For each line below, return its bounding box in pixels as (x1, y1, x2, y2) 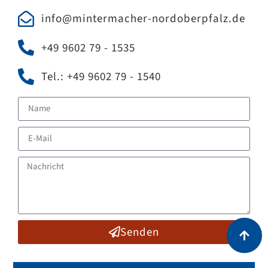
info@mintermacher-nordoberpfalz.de (41, 10, 245, 28)
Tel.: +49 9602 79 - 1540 (41, 68, 161, 85)
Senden (120, 223, 160, 240)
